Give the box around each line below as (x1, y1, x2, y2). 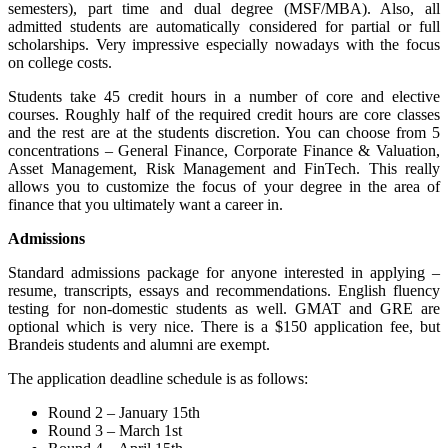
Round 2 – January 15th (48, 403, 200, 421)
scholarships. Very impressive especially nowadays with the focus (8, 35, 440, 53)
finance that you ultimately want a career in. (8, 195, 283, 213)
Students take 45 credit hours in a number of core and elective (8, 87, 440, 105)
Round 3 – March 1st (48, 421, 182, 439)
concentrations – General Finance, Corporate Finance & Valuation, (8, 141, 440, 159)
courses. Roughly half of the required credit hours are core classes (8, 105, 440, 123)
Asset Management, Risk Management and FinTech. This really (8, 159, 440, 177)
